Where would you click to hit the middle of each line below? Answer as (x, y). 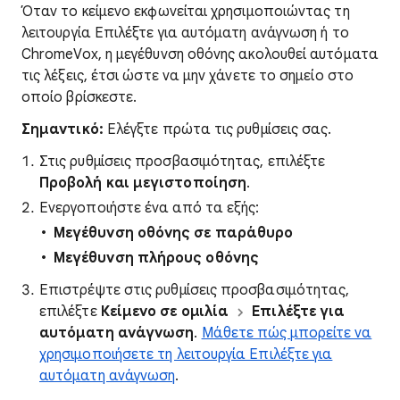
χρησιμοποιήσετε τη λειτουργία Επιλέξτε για (186, 354)
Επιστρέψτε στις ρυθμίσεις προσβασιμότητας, (195, 290)
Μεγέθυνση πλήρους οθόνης (156, 258)
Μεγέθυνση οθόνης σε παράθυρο (174, 233)
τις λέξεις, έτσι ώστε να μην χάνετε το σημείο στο (187, 76)
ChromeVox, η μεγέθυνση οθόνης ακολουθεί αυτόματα (200, 54)
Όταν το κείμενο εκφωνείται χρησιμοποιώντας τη (186, 12)
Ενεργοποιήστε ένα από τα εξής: (150, 208)
